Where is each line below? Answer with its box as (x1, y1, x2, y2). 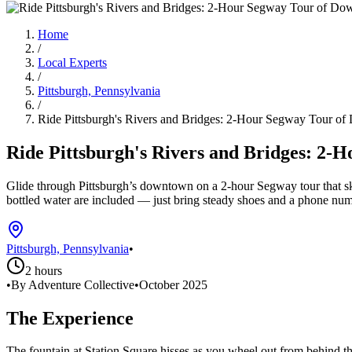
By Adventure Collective (11, 277, 134, 291)
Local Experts (38, 55, 107, 69)
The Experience (6, 307, 134, 328)
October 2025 (139, 277, 207, 291)
